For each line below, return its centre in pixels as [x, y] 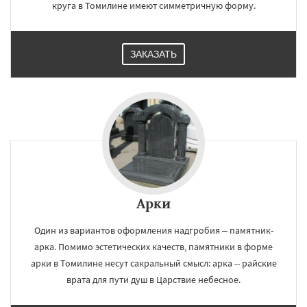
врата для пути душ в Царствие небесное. [153, 280]
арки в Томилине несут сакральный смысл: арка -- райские [153, 263]
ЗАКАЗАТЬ [153, 54]
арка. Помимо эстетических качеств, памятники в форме [153, 247]
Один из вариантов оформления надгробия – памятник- [153, 231]
